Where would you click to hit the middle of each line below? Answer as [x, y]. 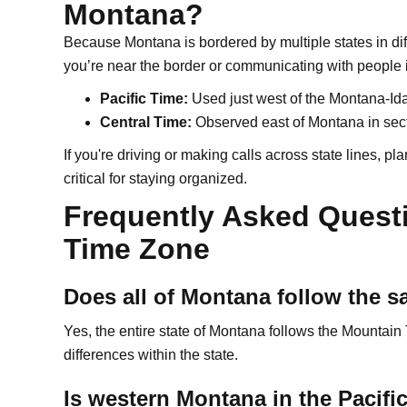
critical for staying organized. [155, 179]
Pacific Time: [144, 99]
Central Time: [146, 122]
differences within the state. [151, 355]
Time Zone [137, 249]
